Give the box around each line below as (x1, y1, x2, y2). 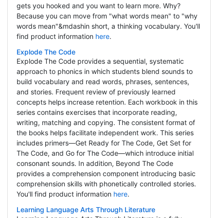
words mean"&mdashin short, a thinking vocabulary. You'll (16, 22, 200, 31)
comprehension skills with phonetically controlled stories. (16, 180, 196, 188)
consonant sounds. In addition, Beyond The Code (16, 159, 173, 168)
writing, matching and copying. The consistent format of (16, 118, 195, 127)
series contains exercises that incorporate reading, (16, 108, 177, 117)
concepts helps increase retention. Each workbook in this (16, 98, 198, 107)
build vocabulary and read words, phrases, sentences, (16, 77, 189, 86)
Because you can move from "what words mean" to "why (16, 12, 198, 20)
